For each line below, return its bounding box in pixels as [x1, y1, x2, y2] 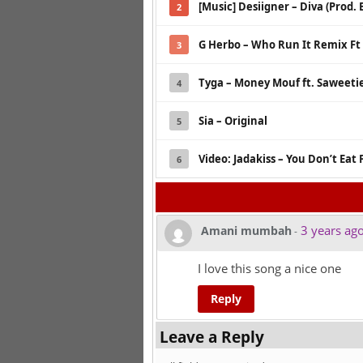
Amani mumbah [201, 223, 292, 239]
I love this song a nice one [198, 260, 341, 277]
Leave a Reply [160, 327, 264, 348]
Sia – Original [199, 113, 267, 129]
